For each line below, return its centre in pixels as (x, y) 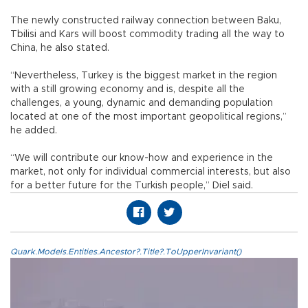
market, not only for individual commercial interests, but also (151, 172)
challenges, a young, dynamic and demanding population (142, 103)
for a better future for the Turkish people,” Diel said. (132, 185)
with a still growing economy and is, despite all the (128, 89)
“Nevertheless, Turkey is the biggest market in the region (144, 75)
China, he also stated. (71, 48)
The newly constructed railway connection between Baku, (146, 20)
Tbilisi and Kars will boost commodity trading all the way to (147, 34)
